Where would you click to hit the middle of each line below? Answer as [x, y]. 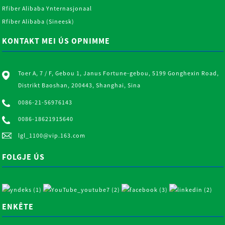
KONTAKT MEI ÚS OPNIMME [56, 41]
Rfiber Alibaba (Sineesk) [38, 22]
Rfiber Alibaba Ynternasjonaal [47, 9]
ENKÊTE [18, 207]
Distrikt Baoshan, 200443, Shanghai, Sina [80, 85]
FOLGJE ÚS [24, 157]
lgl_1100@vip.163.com [52, 135]
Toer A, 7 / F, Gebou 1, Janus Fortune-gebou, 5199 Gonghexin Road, [119, 73]
